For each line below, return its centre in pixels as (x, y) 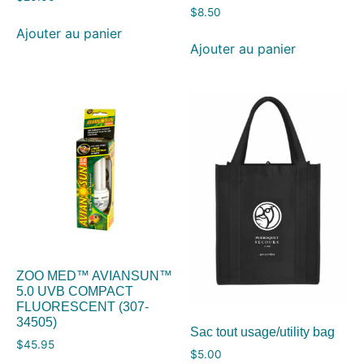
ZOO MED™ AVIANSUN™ (94, 276)
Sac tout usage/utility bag (262, 331)
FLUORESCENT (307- (82, 307)
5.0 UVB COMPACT (75, 292)
